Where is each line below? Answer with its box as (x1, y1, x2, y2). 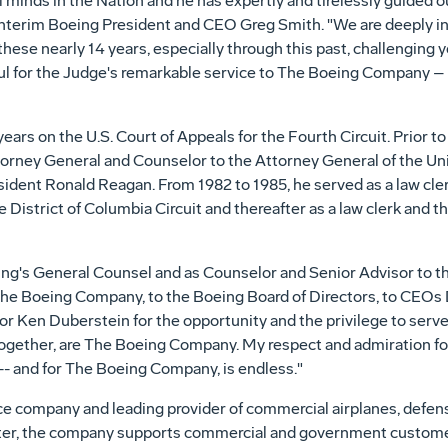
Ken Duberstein (16, 311, 130, 330)
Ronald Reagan (44, 175, 152, 194)
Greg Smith (239, 15, 321, 34)
